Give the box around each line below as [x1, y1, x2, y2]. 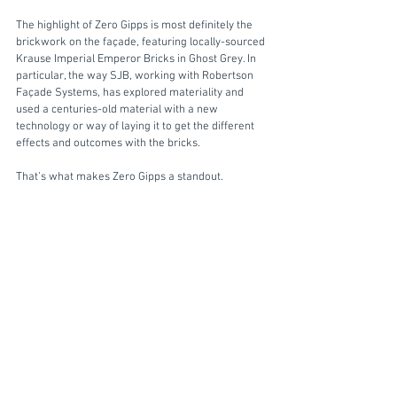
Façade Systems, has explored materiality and [16, 85, 246, 100]
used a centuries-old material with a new [16, 102, 221, 117]
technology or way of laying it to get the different [16, 119, 257, 134]
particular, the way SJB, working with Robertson [16, 68, 256, 83]
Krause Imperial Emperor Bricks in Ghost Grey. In [16, 51, 259, 66]
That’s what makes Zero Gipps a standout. [16, 169, 226, 184]
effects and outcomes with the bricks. [16, 136, 203, 151]
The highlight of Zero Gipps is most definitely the [16, 18, 255, 33]
